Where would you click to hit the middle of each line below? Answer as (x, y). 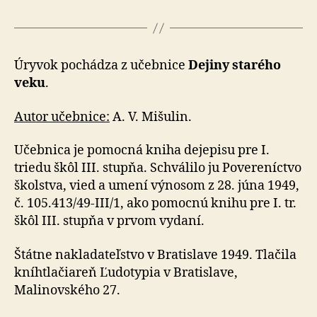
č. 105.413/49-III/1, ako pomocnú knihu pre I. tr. (155, 203)
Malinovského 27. (67, 290)
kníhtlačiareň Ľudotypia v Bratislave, (126, 272)
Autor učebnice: (62, 117)
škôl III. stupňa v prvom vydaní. (109, 221)
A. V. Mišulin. (151, 117)
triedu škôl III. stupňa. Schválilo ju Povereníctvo (158, 168)
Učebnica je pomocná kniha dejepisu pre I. (142, 150)
